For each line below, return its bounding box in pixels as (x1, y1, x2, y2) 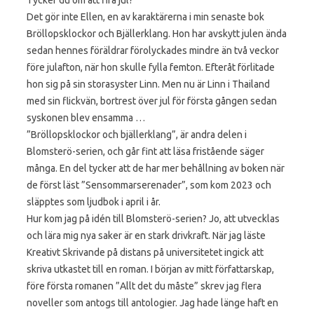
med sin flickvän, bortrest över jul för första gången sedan (27, 95, 277, 107)
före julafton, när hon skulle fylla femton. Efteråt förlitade (27, 61, 275, 73)
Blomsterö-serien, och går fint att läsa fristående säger (27, 145, 264, 157)
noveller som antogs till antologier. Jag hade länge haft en (27, 296, 278, 308)
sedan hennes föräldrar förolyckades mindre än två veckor (27, 44, 279, 56)
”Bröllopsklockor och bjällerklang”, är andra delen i (27, 128, 247, 140)
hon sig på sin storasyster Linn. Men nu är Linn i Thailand (27, 78, 270, 90)
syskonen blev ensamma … (27, 111, 145, 123)
